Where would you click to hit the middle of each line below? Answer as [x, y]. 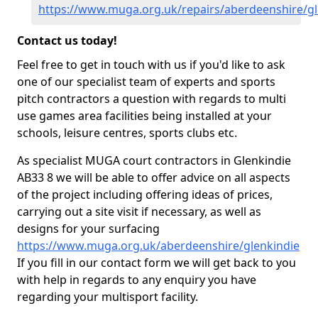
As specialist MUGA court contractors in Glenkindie [154, 160]
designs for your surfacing [88, 229]
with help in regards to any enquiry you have [137, 280]
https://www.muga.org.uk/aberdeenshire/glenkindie [158, 246]
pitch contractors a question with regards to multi [152, 99]
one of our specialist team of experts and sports [146, 82]
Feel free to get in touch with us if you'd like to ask [151, 65]
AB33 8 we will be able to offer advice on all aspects [154, 177]
